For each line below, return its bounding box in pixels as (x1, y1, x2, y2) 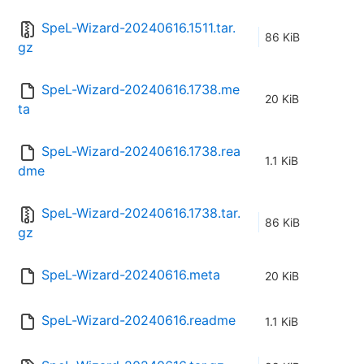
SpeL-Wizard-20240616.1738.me (41, 81, 240, 98)
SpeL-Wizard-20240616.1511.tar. (41, 19, 236, 37)
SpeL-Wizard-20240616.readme (41, 312, 236, 329)
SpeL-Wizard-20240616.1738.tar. (41, 205, 240, 222)
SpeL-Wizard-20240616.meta (41, 266, 220, 284)
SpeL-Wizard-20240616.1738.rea (41, 143, 240, 160)
